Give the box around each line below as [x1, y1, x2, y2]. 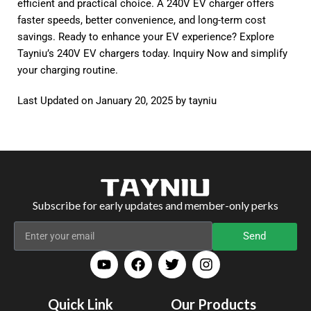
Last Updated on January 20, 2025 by [17, 94, 189, 107]
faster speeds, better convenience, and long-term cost [17, 13, 266, 26]
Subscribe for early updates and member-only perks [32, 198, 278, 212]
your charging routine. [17, 63, 118, 76]
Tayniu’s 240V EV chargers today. [17, 47, 173, 60]
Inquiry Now [173, 47, 228, 60]
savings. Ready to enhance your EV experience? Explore [17, 30, 274, 43]
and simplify [228, 47, 287, 60]
